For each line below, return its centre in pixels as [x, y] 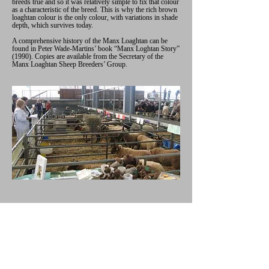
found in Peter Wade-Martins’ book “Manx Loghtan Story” [96, 49]
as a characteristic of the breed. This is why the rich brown [95, 10]
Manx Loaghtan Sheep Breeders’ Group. [70, 64]
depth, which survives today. [53, 25]
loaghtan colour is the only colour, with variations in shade [95, 17]
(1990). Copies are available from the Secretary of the [88, 56]
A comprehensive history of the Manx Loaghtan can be [90, 41]
